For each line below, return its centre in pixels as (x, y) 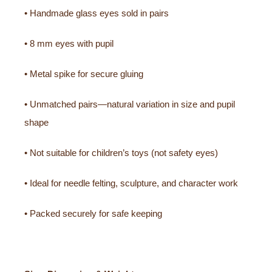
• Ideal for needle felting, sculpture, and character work (131, 183)
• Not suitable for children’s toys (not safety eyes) (121, 152)
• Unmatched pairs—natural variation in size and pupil (130, 104)
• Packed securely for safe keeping (93, 213)
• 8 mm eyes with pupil (69, 43)
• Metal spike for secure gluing (84, 73)
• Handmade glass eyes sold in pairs (97, 13)
